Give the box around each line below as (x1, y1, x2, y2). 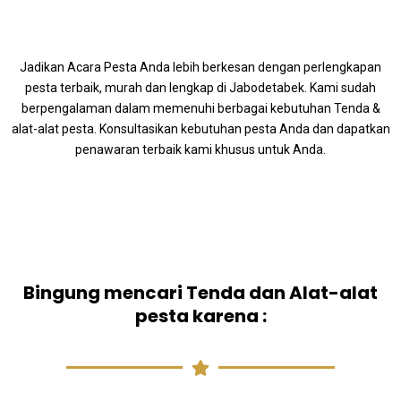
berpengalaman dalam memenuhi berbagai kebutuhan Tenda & (21, 101, 380, 115)
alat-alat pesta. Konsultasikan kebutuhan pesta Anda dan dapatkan (11, 122, 390, 136)
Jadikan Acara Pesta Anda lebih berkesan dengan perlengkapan (20, 60, 381, 74)
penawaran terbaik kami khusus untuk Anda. (75, 142, 326, 157)
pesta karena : (134, 303, 267, 328)
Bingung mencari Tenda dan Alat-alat (23, 279, 378, 305)
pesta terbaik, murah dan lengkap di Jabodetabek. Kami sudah (25, 81, 376, 95)
